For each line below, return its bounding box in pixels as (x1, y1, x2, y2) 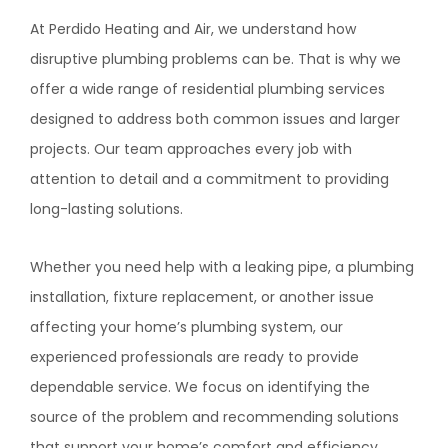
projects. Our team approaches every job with (30, 139, 352, 159)
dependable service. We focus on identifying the (30, 377, 370, 397)
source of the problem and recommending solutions (30, 407, 399, 427)
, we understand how (211, 19, 356, 39)
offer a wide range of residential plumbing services (30, 79, 385, 99)
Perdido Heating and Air (49, 19, 211, 39)
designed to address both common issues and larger (30, 109, 400, 129)
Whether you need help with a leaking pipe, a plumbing (30, 257, 414, 277)
